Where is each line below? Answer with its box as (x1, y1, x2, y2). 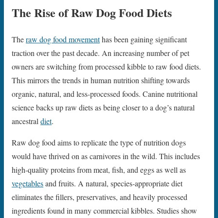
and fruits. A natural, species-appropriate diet (43, 178, 182, 188)
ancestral (12, 115, 40, 126)
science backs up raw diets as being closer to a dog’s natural (12, 102, 195, 112)
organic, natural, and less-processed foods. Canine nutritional (12, 88, 198, 99)
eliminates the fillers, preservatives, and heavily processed (12, 191, 187, 202)
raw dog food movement (26, 34, 100, 44)
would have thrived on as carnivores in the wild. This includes (12, 150, 200, 161)
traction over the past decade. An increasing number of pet (12, 47, 189, 58)
